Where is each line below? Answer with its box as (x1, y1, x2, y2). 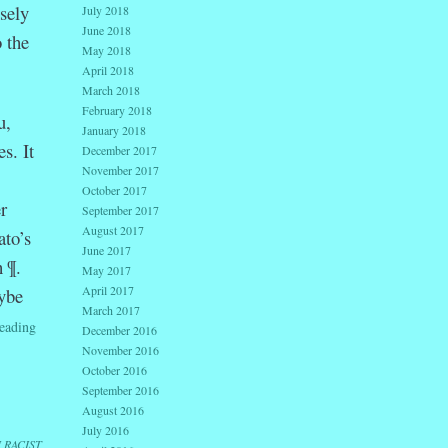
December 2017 (82, 142, 157, 159)
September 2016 (82, 382, 159, 399)
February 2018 (82, 102, 152, 119)
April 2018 (82, 62, 134, 79)
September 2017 (82, 202, 159, 219)
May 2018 (82, 42, 131, 59)
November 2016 (82, 342, 159, 359)
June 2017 (82, 242, 131, 259)
